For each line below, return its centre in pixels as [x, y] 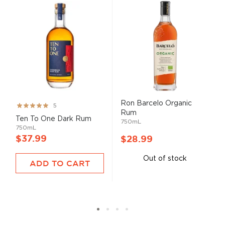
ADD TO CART [60, 163]
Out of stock [165, 158]
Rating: [27, 104]
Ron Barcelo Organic [156, 103]
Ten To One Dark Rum [53, 119]
